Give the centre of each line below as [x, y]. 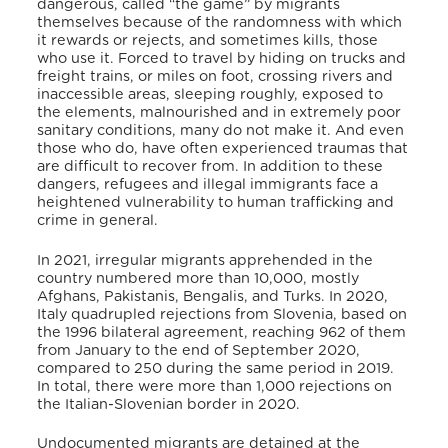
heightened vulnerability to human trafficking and [216, 203]
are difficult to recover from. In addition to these [210, 167]
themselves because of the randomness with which [220, 23]
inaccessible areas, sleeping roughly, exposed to [210, 95]
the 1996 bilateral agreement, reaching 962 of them [222, 332]
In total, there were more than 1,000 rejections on [215, 386]
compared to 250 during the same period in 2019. [216, 368]
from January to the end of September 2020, [199, 350]
